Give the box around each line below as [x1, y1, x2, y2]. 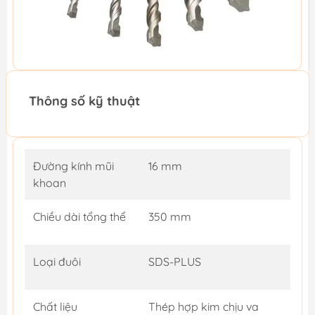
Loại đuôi [33, 254, 81, 269]
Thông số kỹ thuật [29, 92, 140, 109]
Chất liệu [33, 299, 77, 314]
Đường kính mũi [33, 158, 114, 173]
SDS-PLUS [148, 254, 201, 269]
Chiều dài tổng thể [33, 209, 126, 224]
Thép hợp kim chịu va [148, 299, 259, 314]
